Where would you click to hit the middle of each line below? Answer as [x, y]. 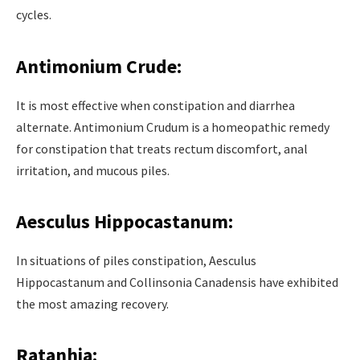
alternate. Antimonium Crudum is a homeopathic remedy [173, 127]
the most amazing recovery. [92, 303]
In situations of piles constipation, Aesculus [136, 260]
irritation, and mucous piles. [93, 170]
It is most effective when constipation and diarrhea [155, 105]
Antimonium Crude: [99, 66]
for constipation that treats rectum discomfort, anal [162, 148]
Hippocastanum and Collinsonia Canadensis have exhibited [177, 282]
